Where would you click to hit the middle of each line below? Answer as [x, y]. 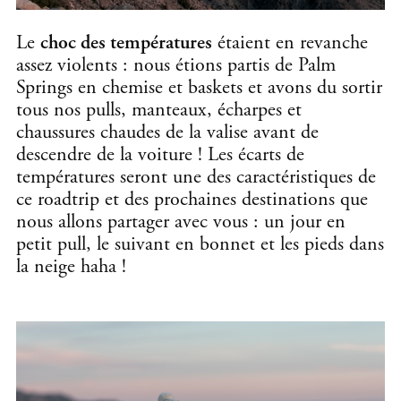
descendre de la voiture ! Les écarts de [160, 154]
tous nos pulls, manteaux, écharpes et [159, 110]
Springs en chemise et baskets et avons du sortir [199, 87]
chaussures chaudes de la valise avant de [167, 132]
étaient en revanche [290, 43]
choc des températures [126, 43]
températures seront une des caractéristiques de [196, 177]
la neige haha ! [71, 266]
